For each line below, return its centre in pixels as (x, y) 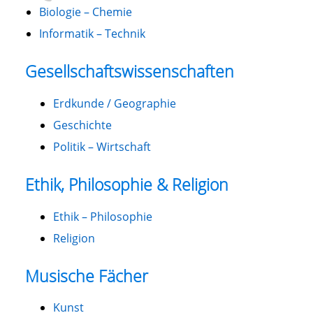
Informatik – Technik (92, 34)
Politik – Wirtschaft (102, 146)
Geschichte (82, 125)
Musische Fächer (86, 276)
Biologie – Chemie (85, 12)
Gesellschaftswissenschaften (129, 72)
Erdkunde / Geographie (114, 103)
